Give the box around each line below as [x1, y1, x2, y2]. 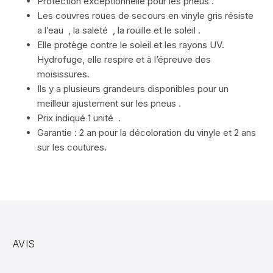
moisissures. [37, 68, 90, 80]
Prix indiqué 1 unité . [37, 112, 121, 124]
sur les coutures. [37, 141, 107, 153]
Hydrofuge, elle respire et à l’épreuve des [37, 54, 211, 65]
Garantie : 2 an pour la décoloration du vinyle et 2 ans [37, 127, 256, 138]
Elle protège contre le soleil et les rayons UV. [37, 39, 224, 51]
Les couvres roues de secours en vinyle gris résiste [37, 10, 253, 21]
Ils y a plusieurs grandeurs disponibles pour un [37, 83, 229, 94]
